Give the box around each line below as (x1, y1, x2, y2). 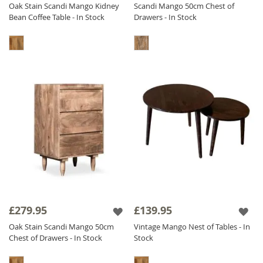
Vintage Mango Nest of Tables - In (134, 221, 251, 232)
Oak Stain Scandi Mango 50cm (9, 221, 114, 232)
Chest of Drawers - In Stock (9, 232, 102, 244)
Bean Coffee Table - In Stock (9, 12, 104, 23)
